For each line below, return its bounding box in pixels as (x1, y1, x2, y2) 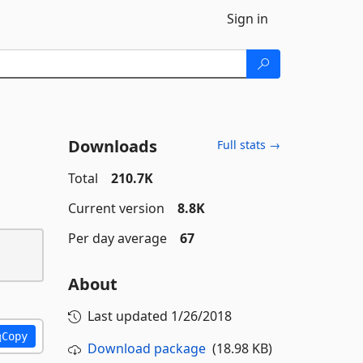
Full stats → (217, 137, 280, 152)
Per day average (67, 229, 167, 247)
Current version (67, 199, 164, 217)
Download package (87, 340, 206, 357)
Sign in (227, 10, 268, 28)
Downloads (67, 135, 157, 157)
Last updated (87, 307, 171, 325)
